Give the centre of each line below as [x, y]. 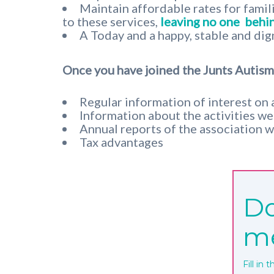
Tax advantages [121, 142]
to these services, [111, 21]
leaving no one [200, 21]
